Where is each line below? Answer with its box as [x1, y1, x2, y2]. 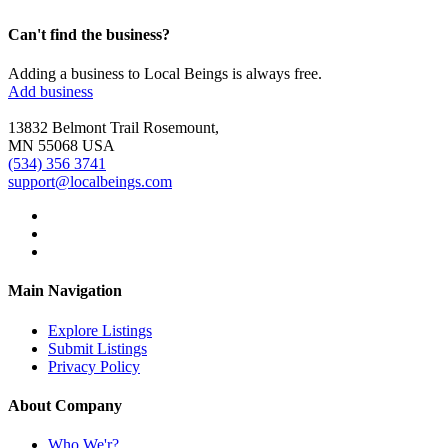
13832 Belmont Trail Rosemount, [8, 118, 219, 136]
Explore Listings [48, 321, 152, 339]
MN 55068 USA [8, 136, 115, 154]
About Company [8, 396, 122, 414]
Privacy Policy [48, 357, 140, 375]
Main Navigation [8, 282, 122, 300]
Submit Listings [48, 339, 147, 357]
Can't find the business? [8, 25, 170, 43]
